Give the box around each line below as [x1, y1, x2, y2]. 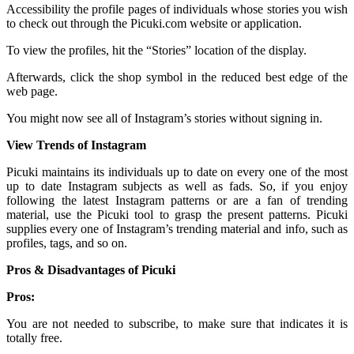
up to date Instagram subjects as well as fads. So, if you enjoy [6, 179, 348, 194]
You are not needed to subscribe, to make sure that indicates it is [6, 317, 348, 331]
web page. [6, 85, 58, 99]
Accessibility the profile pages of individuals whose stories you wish [6, 2, 348, 17]
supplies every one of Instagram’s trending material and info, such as [6, 222, 348, 236]
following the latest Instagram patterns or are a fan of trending [6, 194, 348, 208]
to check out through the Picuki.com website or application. [6, 17, 302, 31]
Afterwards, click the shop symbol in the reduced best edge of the [6, 70, 348, 85]
